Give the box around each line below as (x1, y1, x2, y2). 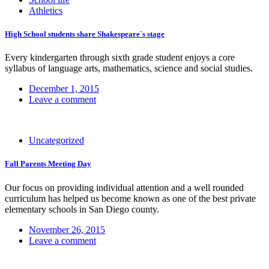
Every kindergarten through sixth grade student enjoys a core (5, 52, 235, 63)
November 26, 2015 (29, 224, 105, 235)
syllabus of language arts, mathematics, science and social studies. (5, 63, 253, 74)
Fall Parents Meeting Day (5, 159, 91, 169)
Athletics (29, 5, 62, 16)
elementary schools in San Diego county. (5, 204, 159, 214)
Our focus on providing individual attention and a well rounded (5, 182, 244, 193)
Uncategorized (29, 135, 84, 146)
